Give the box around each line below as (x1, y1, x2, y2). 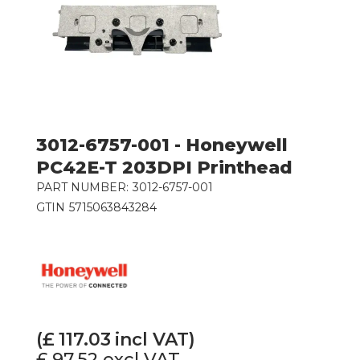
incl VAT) (114, 329, 195, 351)
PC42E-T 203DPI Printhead (35, 157, 292, 179)
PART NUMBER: (35, 180, 129, 195)
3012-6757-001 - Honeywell (35, 134, 288, 157)
